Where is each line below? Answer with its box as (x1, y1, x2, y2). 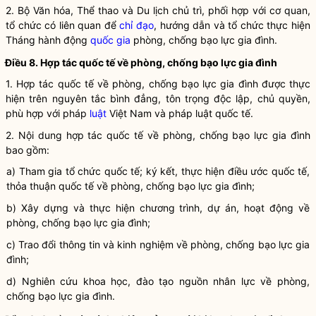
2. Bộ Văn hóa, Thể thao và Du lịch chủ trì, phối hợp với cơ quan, (6, 4, 310, 16)
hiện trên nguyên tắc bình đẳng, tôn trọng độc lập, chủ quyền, (6, 92, 310, 104)
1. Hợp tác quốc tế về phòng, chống (6, 78, 181, 90)
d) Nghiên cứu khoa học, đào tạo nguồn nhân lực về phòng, (6, 275, 310, 287)
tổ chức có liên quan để (6, 19, 120, 31)
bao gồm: (6, 144, 49, 156)
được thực (257, 78, 311, 90)
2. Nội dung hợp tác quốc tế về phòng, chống (6, 129, 233, 141)
